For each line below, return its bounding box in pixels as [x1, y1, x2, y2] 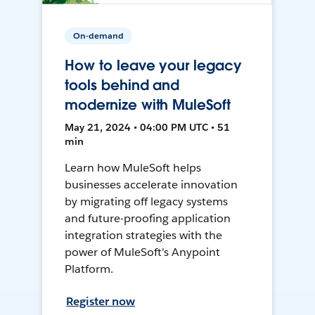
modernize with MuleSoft [65, 96, 231, 115]
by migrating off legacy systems [65, 194, 228, 210]
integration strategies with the [65, 228, 222, 243]
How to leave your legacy [65, 56, 242, 75]
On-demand [73, 30, 124, 42]
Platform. [65, 262, 114, 277]
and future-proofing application [65, 211, 231, 226]
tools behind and [65, 76, 180, 95]
